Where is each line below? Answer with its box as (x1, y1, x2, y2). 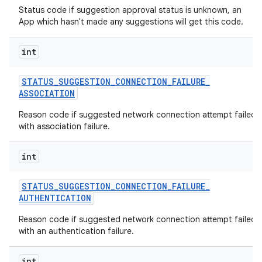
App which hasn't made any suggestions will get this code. (19, 16, 243, 27)
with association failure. (19, 121, 110, 132)
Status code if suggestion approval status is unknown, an (19, 5, 242, 15)
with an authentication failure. (19, 226, 134, 236)
